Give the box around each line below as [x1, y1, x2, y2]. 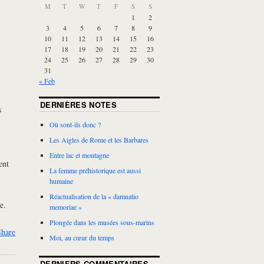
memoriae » [49, 202, 82, 212]
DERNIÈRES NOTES [40, 99, 117, 111]
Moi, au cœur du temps [49, 233, 115, 243]
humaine [49, 176, 74, 186]
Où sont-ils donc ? [49, 120, 101, 130]
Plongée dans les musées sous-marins [49, 217, 155, 227]
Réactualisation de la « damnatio [49, 192, 139, 202]
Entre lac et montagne [49, 150, 110, 160]
